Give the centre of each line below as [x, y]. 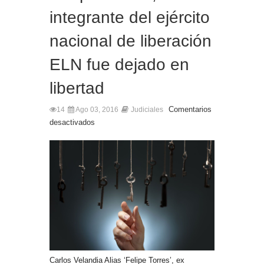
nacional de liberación [131, 41]
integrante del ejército [130, 18]
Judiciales [147, 110]
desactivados [72, 123]
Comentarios [190, 110]
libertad [77, 88]
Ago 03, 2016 [96, 110]
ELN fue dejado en [119, 65]
